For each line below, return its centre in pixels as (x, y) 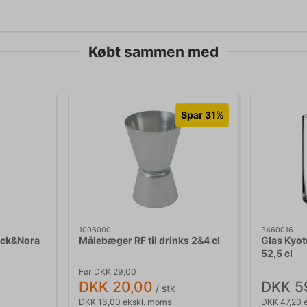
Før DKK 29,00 (108, 271)
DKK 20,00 (116, 286)
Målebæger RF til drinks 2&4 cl (149, 241)
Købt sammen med (153, 51)
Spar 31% (202, 115)
